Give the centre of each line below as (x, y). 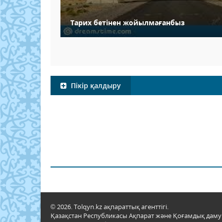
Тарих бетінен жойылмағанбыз (128, 23)
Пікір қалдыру (95, 86)
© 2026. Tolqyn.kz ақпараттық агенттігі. (110, 207)
